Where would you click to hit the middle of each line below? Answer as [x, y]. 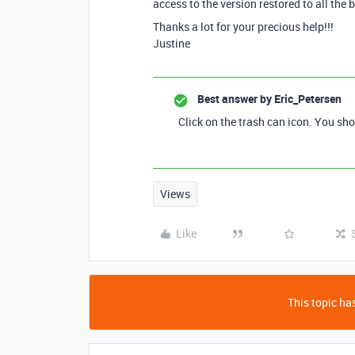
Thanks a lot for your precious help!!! [243, 27]
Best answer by [235, 99]
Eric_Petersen [307, 99]
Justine [172, 43]
